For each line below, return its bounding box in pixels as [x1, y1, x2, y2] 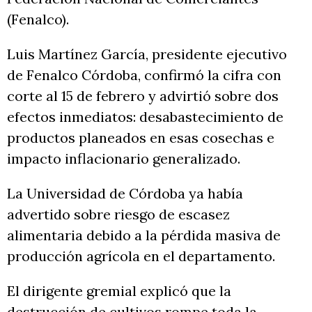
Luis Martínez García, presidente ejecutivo [7, 45, 287, 63]
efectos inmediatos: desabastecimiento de [7, 108, 283, 126]
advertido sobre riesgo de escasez [7, 205, 230, 224]
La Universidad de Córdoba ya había [7, 185, 243, 203]
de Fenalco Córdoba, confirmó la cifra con [7, 66, 281, 84]
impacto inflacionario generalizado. [7, 150, 240, 168]
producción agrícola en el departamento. [7, 247, 275, 265]
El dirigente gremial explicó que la [7, 282, 231, 300]
